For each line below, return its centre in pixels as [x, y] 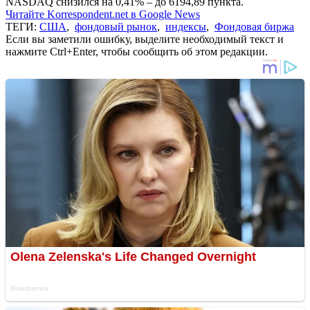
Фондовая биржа [254, 26]
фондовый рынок [116, 26]
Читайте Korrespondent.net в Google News [103, 14]
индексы [186, 26]
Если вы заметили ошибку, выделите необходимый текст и [145, 39]
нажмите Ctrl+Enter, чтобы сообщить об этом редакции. [137, 51]
